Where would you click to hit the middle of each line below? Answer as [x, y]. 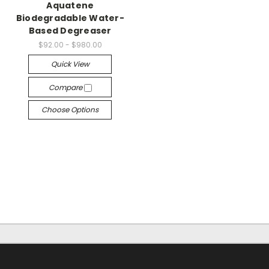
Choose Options [70, 109]
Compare [66, 87]
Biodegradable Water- [70, 18]
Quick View [70, 64]
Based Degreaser [70, 31]
